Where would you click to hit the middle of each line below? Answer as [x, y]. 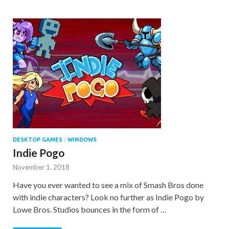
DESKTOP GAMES [38, 139]
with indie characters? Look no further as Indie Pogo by [108, 197]
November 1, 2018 [41, 167]
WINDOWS [82, 139]
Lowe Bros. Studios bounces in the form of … [90, 209]
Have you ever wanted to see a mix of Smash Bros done [108, 185]
